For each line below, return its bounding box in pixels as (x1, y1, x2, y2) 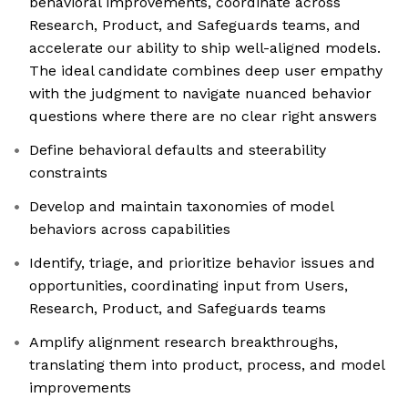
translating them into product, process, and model (29, 356, 385, 374)
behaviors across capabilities (29, 220, 230, 239)
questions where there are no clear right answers (29, 107, 377, 126)
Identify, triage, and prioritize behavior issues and (29, 254, 375, 272)
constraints (29, 164, 107, 182)
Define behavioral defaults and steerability (29, 141, 326, 159)
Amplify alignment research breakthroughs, (29, 333, 338, 352)
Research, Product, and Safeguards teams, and (29, 16, 361, 35)
